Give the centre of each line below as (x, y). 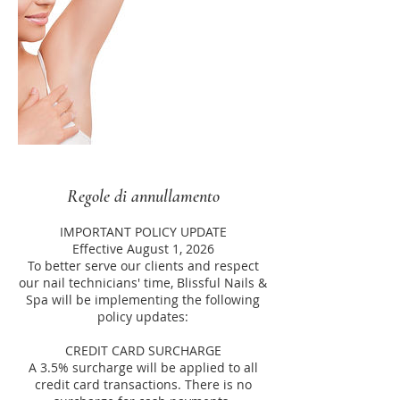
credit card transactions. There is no (143, 384)
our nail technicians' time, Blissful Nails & (143, 283)
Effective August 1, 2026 (143, 249)
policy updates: (143, 317)
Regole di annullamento (143, 196)
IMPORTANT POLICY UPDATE (143, 232)
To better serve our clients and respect (143, 266)
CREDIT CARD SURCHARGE (143, 350)
